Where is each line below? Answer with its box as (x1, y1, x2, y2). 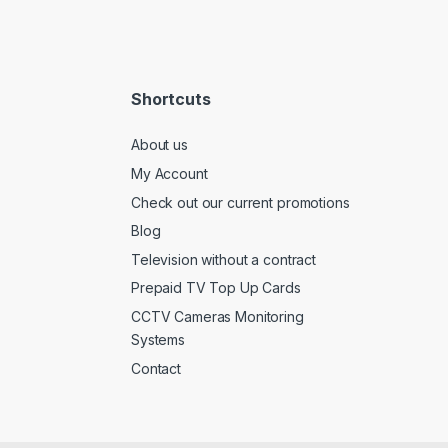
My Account (131, 165, 208, 183)
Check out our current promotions (131, 193, 350, 211)
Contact (131, 359, 182, 377)
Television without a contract (131, 250, 316, 268)
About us (131, 136, 188, 154)
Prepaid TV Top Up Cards (131, 279, 301, 297)
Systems (131, 331, 186, 349)
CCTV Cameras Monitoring (131, 308, 304, 326)
